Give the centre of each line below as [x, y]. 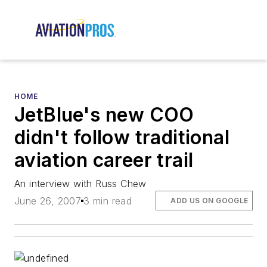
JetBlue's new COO [104, 115]
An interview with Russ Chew [80, 184]
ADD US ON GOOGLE [209, 200]
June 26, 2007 [48, 201]
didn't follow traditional [122, 138]
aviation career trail [104, 160]
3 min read [108, 201]
